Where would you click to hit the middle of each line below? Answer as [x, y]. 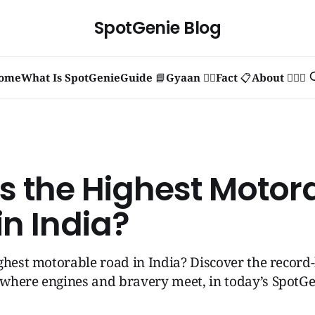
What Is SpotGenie [71, 77]
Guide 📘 [143, 77]
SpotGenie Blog [157, 28]
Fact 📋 [234, 77]
